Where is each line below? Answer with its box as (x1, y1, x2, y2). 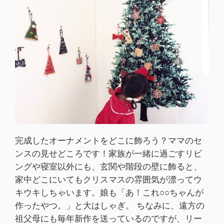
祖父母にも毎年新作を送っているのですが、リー (15, 213, 202, 223)
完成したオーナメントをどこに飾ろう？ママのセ (15, 135, 202, 145)
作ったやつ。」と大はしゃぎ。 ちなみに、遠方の (15, 200, 204, 210)
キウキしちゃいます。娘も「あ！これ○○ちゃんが (15, 187, 203, 197)
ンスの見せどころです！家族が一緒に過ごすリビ (15, 148, 202, 158)
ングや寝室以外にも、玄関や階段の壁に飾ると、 (15, 161, 202, 171)
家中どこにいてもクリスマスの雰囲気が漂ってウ (15, 174, 202, 184)
